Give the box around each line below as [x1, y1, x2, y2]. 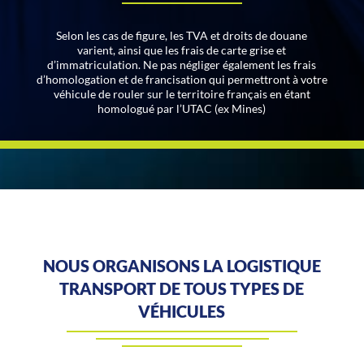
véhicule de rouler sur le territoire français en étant [53, 86, 310, 101]
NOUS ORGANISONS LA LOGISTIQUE [42, 255, 321, 275]
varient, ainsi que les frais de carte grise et [77, 42, 287, 57]
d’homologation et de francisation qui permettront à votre [36, 71, 327, 86]
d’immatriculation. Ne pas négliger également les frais [47, 57, 317, 71]
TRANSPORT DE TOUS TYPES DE [59, 278, 305, 298]
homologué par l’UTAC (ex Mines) [97, 101, 266, 115]
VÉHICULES [138, 301, 226, 321]
